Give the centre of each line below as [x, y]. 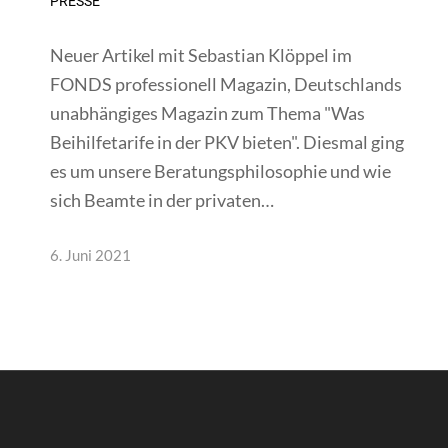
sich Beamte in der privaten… [162, 199]
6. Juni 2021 [90, 255]
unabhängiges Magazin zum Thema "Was [207, 112]
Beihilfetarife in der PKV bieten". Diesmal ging [227, 141]
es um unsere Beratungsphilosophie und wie [220, 170]
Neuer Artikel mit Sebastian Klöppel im [201, 54]
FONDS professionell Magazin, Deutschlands [226, 83]
